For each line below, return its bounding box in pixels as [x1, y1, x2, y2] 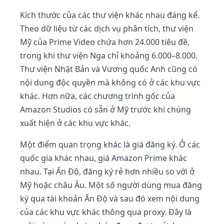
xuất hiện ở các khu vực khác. [20, 117, 130, 128]
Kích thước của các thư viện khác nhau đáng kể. [20, 9, 199, 20]
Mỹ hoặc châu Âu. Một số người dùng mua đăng [20, 179, 202, 190]
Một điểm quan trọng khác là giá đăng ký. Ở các [20, 139, 200, 150]
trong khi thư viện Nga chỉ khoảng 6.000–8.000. [20, 50, 197, 61]
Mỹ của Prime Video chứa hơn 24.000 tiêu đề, [20, 36, 189, 47]
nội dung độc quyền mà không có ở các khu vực [20, 77, 200, 88]
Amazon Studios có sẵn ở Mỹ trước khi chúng [20, 104, 191, 115]
